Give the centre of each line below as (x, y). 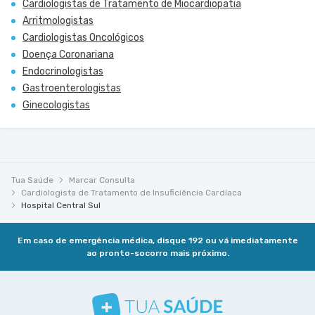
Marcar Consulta (102, 180)
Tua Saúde (32, 180)
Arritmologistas (58, 21)
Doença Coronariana (68, 54)
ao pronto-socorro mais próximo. (157, 253)
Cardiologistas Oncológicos (83, 38)
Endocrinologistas (63, 71)
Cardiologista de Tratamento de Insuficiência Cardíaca (131, 193)
